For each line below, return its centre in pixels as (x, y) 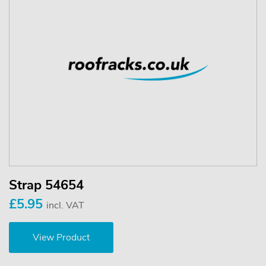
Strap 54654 (46, 186)
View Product (61, 238)
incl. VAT (65, 206)
